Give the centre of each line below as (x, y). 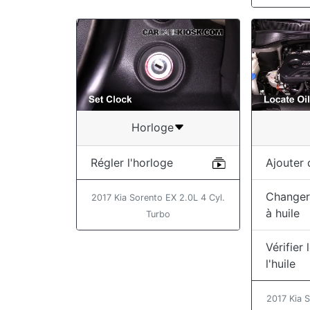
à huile (283, 213)
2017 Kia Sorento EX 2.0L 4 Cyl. (158, 197)
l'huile (281, 263)
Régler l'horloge (132, 162)
